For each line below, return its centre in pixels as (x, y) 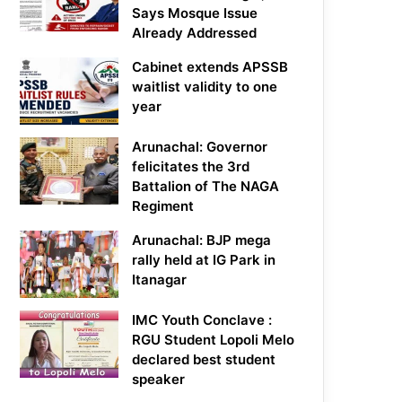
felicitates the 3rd (191, 167)
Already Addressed (195, 33)
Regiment (163, 206)
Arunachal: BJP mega (202, 240)
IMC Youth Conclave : (202, 320)
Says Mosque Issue (195, 13)
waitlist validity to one (205, 87)
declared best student (204, 360)
